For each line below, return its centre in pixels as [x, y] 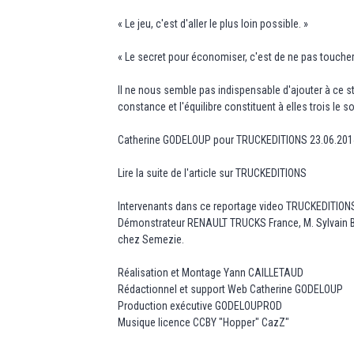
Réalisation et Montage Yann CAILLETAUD [211, 272]
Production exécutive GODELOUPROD [200, 305]
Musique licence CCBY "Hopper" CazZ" [204, 322]
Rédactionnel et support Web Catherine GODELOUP [231, 289]
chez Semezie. [151, 239]
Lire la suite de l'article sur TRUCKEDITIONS [213, 173]
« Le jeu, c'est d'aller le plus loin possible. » [213, 23]
